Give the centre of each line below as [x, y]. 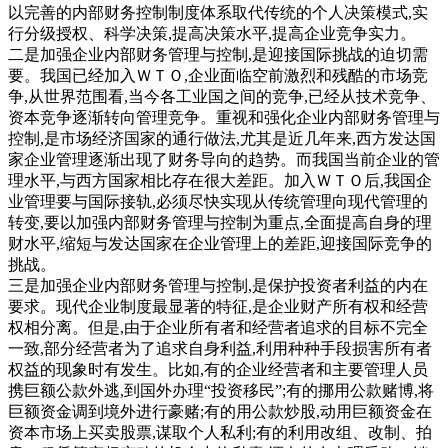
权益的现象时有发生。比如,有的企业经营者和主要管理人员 [218, 369]
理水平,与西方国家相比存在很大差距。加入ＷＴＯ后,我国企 [220, 180]
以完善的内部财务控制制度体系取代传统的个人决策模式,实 [218, 12]
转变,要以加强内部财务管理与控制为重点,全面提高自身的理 [220, 222]
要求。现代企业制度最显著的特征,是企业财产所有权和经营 [218, 306]
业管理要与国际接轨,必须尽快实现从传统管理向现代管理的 [218, 201]
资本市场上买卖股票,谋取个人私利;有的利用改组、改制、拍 [220, 432]
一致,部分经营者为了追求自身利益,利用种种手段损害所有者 [220, 348]
